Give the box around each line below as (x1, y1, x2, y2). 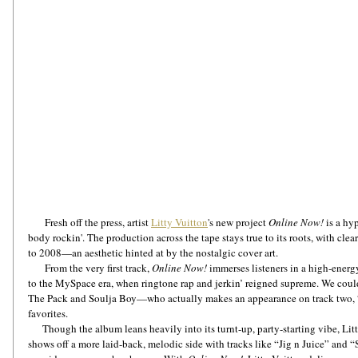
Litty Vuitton (151, 215, 208, 229)
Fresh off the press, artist (45, 215, 151, 229)
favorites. (28, 306, 70, 320)
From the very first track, (45, 261, 152, 275)
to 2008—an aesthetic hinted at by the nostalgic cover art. (28, 245, 278, 260)
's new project (208, 215, 268, 229)
